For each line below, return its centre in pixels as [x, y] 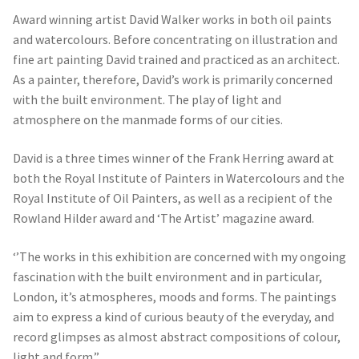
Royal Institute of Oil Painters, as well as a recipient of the [173, 198]
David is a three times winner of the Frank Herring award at [173, 158]
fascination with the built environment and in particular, [167, 276]
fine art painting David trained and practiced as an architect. [176, 60]
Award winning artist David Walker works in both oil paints [172, 20]
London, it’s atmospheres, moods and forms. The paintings [175, 296]
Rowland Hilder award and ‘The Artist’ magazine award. [163, 218]
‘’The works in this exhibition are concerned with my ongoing [179, 256]
